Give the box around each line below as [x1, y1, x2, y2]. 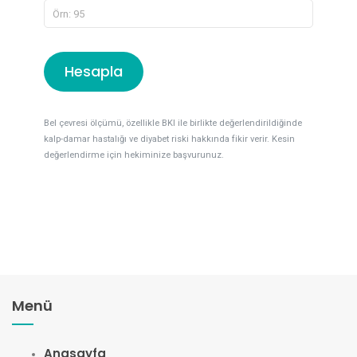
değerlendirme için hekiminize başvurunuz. [44, 150, 224, 160]
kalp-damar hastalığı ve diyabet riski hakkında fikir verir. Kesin [44, 134, 295, 144]
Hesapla [65, 61, 123, 81]
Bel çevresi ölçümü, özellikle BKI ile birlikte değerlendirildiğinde [44, 118, 302, 128]
